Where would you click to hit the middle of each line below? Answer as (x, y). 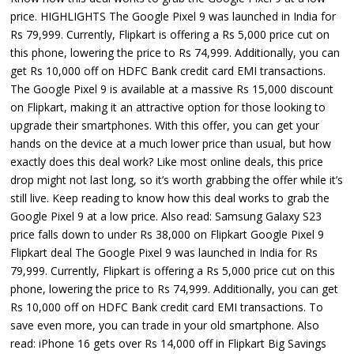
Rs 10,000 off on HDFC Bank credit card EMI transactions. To (167, 307)
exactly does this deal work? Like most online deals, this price (167, 162)
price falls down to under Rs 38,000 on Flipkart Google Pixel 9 (168, 235)
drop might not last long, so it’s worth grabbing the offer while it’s (177, 180)
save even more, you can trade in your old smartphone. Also (165, 326)
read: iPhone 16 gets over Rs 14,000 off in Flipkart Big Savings (169, 344)
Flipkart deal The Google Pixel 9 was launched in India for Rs (164, 253)
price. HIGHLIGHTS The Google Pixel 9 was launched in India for (173, 17)
